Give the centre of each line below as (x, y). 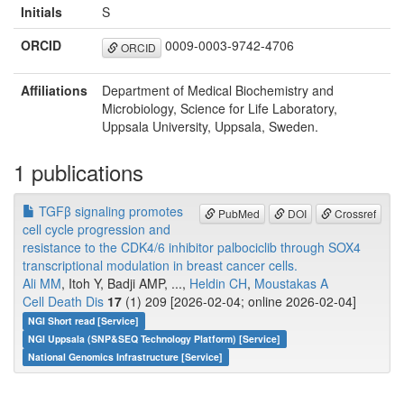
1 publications (78, 172)
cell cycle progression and (96, 230)
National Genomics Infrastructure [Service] (126, 357)
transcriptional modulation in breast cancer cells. (160, 266)
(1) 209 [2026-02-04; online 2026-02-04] (239, 302)
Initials (41, 12)
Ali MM (42, 284)
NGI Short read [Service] (84, 321)
